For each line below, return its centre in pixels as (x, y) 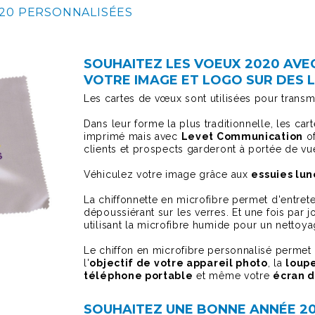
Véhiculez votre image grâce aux (168, 174)
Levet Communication (242, 136)
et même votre (233, 276)
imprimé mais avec (133, 136)
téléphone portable (139, 276)
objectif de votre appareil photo (179, 263)
